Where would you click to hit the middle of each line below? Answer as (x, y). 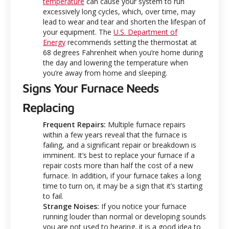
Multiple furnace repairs (146, 124)
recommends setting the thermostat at (131, 42)
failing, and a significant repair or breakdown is (120, 145)
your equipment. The (78, 32)
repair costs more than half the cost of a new (118, 165)
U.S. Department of (145, 32)
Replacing (48, 107)
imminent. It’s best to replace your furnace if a (119, 155)
